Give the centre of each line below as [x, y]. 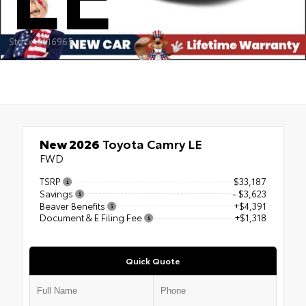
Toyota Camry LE [151, 143]
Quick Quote [153, 261]
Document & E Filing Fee [92, 218]
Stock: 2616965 [41, 41]
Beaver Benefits [73, 205]
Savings [57, 193]
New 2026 [70, 143]
